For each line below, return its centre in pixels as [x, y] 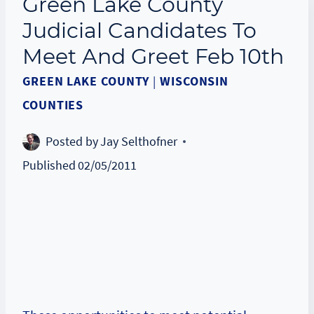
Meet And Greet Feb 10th [153, 56]
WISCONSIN [194, 81]
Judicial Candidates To [139, 30]
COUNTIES [53, 105]
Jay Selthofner [139, 141]
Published [49, 165]
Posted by [72, 141]
